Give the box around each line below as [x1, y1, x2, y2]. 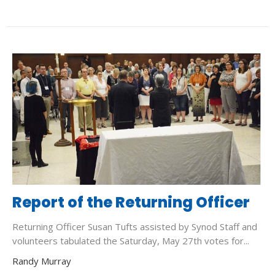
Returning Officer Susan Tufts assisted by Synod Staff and [12, 220, 257, 233]
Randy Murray [12, 254, 71, 267]
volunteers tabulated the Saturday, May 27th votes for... [12, 234, 249, 247]
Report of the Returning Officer [12, 192, 250, 212]
